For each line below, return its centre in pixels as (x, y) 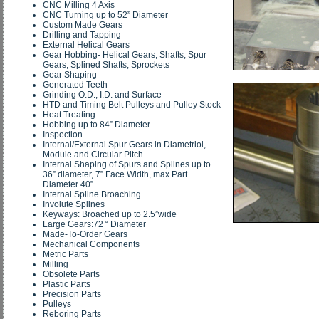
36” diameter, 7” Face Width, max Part (115, 174)
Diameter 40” (68, 184)
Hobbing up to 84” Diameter (96, 124)
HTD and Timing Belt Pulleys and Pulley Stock (132, 104)
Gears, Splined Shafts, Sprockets (106, 64)
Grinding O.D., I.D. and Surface (102, 94)
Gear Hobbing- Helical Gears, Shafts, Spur (125, 54)
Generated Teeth (75, 84)
